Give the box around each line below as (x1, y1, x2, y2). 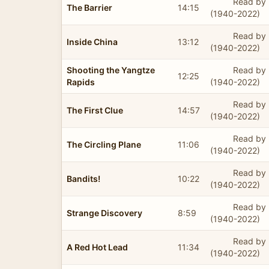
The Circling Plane (67, 139, 141, 150)
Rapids (67, 76, 95, 87)
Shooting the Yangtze (67, 64, 155, 75)
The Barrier (67, 2, 112, 13)
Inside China (67, 36, 118, 47)
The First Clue (67, 104, 123, 115)
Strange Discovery (67, 207, 142, 218)
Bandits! (67, 173, 100, 184)
